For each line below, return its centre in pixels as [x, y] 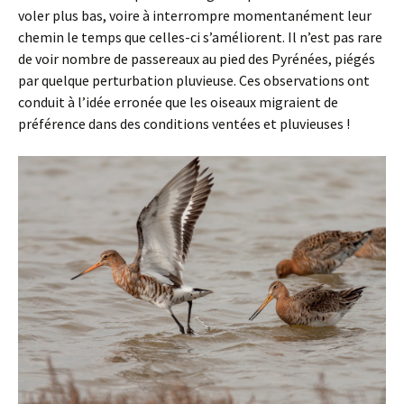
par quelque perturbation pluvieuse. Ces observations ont [194, 81]
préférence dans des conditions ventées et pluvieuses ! [184, 124]
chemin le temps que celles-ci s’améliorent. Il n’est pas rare [200, 37]
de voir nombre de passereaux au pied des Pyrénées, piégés [197, 59]
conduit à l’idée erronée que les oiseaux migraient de [178, 102]
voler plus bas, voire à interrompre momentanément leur [195, 16]
